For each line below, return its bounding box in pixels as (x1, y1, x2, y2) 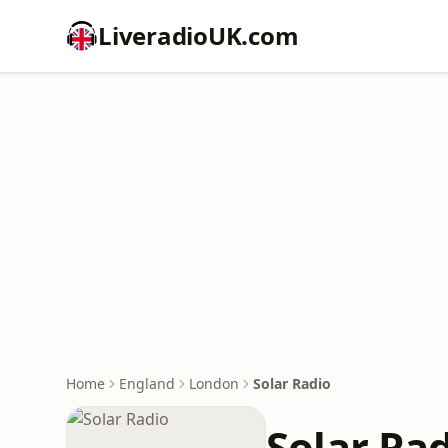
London (189, 374, 239, 393)
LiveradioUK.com (98, 19, 299, 52)
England (119, 374, 175, 393)
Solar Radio (253, 374, 331, 393)
